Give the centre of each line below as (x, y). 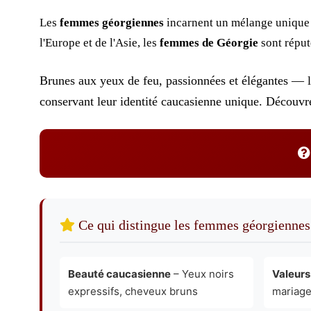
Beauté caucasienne (119, 274)
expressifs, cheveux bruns (133, 291)
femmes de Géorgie (209, 42)
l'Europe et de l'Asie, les (100, 42)
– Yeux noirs (202, 274)
